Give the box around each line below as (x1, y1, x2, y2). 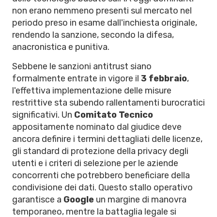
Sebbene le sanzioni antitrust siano (12, 61, 152, 72)
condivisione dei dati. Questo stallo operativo (12, 182, 193, 193)
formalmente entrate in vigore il (12, 73, 141, 84)
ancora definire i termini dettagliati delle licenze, (12, 134, 202, 144)
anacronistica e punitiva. (12, 42, 109, 52)
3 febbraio (141, 73, 187, 84)
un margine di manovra (94, 194, 186, 205)
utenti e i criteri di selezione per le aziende (12, 158, 178, 169)
